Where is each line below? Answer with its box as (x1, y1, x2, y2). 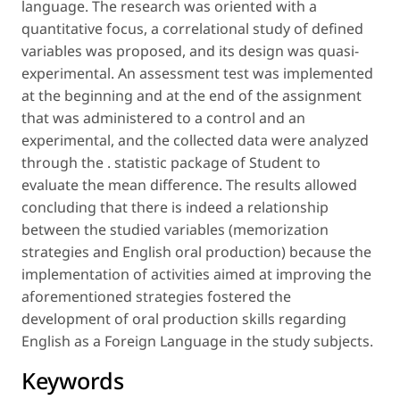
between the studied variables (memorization (21, 219, 329, 239)
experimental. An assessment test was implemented (21, 62, 373, 83)
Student (249, 152, 303, 172)
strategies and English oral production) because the (21, 241, 371, 262)
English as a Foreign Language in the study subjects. (21, 330, 373, 351)
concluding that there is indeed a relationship (21, 196, 329, 217)
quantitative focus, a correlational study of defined (21, 18, 363, 38)
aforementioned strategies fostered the (21, 286, 291, 306)
